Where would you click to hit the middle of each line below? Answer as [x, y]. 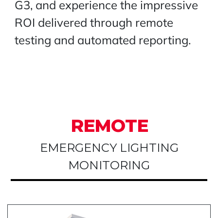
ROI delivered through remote [94, 23]
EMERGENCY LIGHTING [109, 148]
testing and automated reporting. [103, 40]
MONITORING [109, 165]
